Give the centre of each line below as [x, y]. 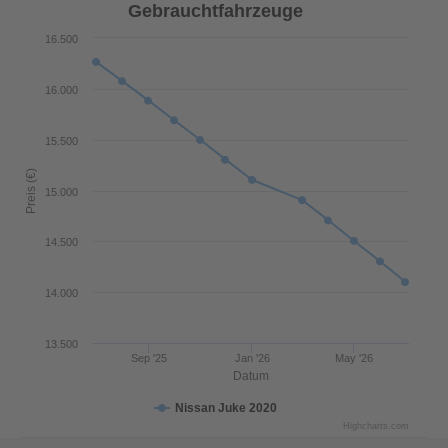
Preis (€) [31, 190]
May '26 [354, 358]
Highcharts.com [376, 426]
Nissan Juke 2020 [226, 408]
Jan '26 [252, 358]
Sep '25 [148, 358]
